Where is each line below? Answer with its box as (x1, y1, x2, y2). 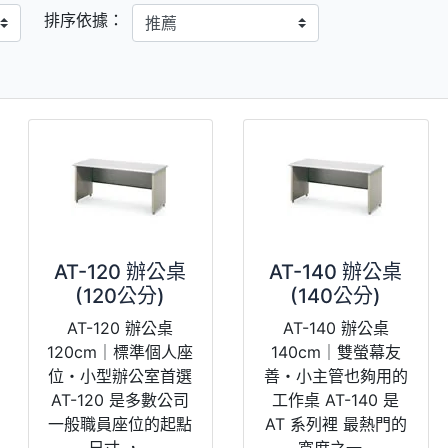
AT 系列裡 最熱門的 (264, 413, 407, 434)
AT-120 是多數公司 (51, 389, 190, 410)
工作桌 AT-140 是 (272, 389, 400, 410)
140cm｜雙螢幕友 (270, 341, 401, 362)
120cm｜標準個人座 (47, 341, 194, 362)
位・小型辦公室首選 (48, 365, 193, 386)
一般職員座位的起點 (48, 413, 193, 434)
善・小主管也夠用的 (263, 365, 408, 386)
